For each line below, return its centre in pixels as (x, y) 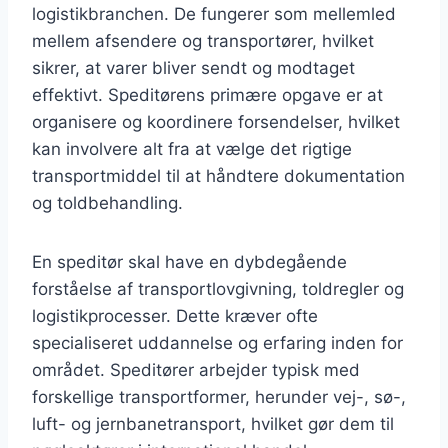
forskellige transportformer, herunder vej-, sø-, (219, 396)
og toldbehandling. (107, 202)
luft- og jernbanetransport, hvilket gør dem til (213, 423)
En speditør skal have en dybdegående (189, 261)
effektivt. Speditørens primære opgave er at (207, 94)
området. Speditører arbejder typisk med (196, 369)
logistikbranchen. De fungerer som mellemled (214, 13)
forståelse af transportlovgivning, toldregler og (218, 288)
